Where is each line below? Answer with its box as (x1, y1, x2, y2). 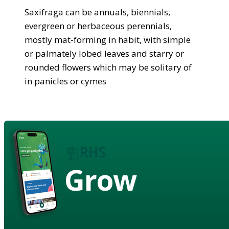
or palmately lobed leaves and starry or (25, 47, 184, 59)
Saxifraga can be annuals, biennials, (25, 6, 170, 18)
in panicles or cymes (25, 75, 106, 87)
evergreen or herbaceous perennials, (25, 19, 172, 32)
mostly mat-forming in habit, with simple (25, 33, 191, 45)
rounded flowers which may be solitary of (25, 61, 192, 73)
